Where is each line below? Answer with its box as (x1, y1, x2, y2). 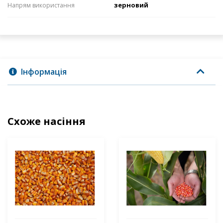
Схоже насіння (7, 114, 86, 128)
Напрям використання (7, 1, 75, 10)
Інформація (21, 66, 67, 78)
